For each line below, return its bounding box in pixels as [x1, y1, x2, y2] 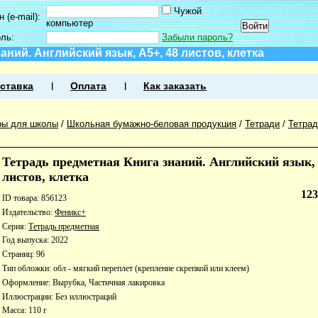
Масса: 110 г [2, 305, 47, 316]
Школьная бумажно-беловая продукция [67, 119, 236, 129]
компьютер [46, 18, 93, 28]
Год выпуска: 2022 [2, 235, 68, 246]
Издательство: [2, 207, 55, 217]
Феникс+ [55, 207, 86, 217]
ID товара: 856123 [2, 193, 67, 203]
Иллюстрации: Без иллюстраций [2, 291, 116, 302]
